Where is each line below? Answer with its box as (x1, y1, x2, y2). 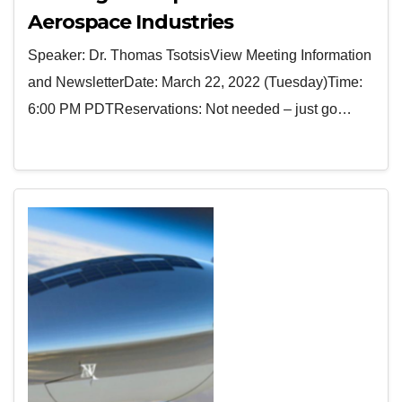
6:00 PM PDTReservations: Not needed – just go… (28, 101, 352, 117)
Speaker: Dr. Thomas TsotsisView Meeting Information (28, 48, 371, 63)
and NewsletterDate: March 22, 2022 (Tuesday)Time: (28, 74, 363, 90)
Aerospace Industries (28, 10, 233, 34)
